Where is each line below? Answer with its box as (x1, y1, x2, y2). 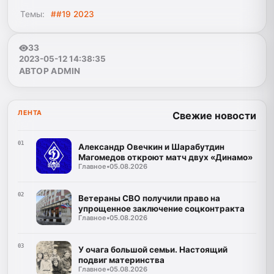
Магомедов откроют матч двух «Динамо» (78, 152, 253, 162)
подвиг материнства (78, 254, 165, 265)
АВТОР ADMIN (18, 66, 81, 76)
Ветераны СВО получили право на (78, 193, 220, 203)
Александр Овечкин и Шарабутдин (78, 141, 224, 152)
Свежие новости (172, 109, 256, 122)
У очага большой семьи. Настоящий (78, 244, 228, 254)
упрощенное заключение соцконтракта (78, 203, 245, 213)
